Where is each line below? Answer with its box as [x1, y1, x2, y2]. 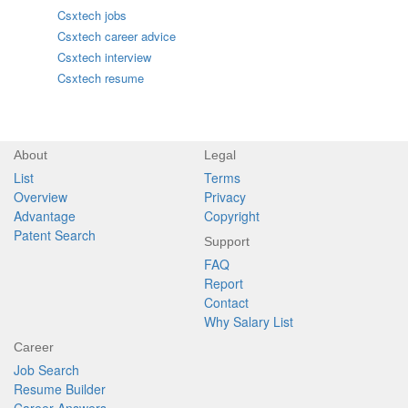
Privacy [204, 188, 246, 207]
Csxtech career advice [57, 27, 176, 46]
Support [204, 234, 250, 250]
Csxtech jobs [57, 6, 127, 25]
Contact [204, 293, 249, 312]
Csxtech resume [57, 69, 144, 87]
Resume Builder [14, 380, 106, 399]
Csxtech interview [57, 48, 151, 66]
